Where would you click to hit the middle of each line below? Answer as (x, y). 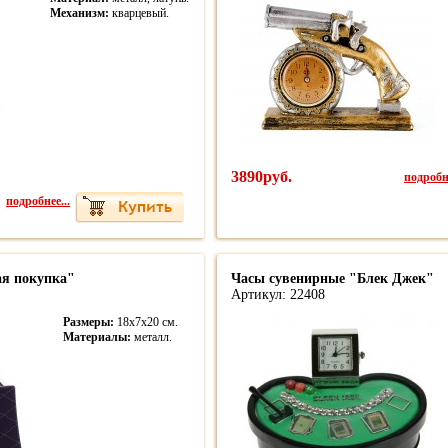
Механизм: (79, 13)
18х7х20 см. (146, 322)
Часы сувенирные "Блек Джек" (332, 278)
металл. (151, 337)
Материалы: (97, 337)
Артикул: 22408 (278, 294)
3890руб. (261, 176)
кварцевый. (139, 13)
